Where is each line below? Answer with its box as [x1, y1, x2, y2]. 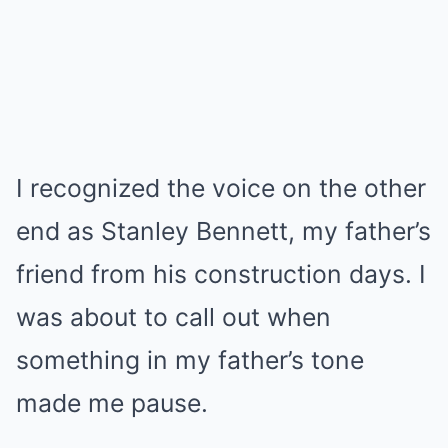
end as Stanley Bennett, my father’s [16, 216, 431, 246]
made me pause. [16, 388, 208, 418]
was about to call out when [16, 302, 331, 332]
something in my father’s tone [16, 345, 364, 375]
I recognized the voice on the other [16, 173, 426, 203]
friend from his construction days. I [16, 259, 426, 289]
